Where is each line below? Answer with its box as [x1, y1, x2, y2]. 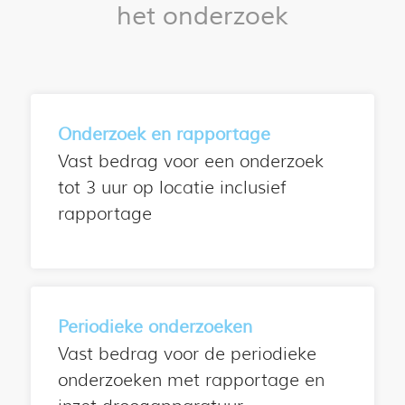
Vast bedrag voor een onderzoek [57, 150, 324, 172]
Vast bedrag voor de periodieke [57, 343, 316, 364]
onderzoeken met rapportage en [57, 369, 325, 391]
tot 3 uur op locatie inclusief [57, 176, 287, 198]
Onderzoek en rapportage [57, 123, 270, 146]
